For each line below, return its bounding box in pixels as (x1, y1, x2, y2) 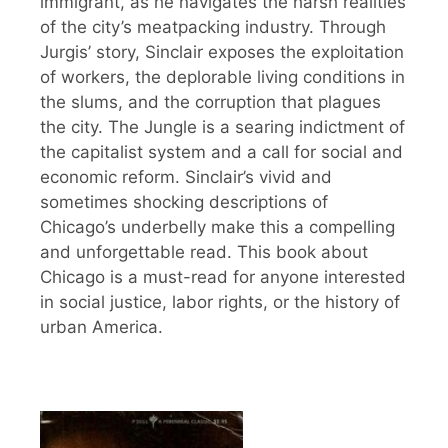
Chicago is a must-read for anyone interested (40, 267, 406, 288)
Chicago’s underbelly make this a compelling (40, 217, 395, 238)
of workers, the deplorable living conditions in (40, 67, 405, 88)
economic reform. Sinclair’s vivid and (40, 167, 332, 188)
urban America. (40, 317, 163, 338)
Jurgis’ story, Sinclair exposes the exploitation (40, 42, 404, 63)
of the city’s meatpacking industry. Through (40, 17, 386, 38)
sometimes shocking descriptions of (40, 192, 328, 213)
